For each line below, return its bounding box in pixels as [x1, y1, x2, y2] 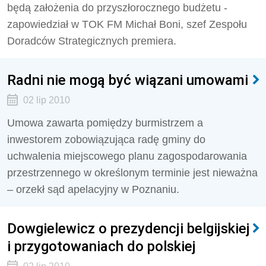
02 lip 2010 [23, 95, 70, 105]
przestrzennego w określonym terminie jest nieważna [7, 167, 258, 179]
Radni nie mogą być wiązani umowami [7, 71, 248, 88]
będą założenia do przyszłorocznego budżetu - [7, 2, 227, 14]
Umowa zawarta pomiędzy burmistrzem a [7, 117, 203, 129]
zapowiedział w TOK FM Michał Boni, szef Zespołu [7, 18, 247, 30]
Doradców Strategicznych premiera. [7, 35, 176, 47]
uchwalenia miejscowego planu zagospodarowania [7, 150, 247, 162]
